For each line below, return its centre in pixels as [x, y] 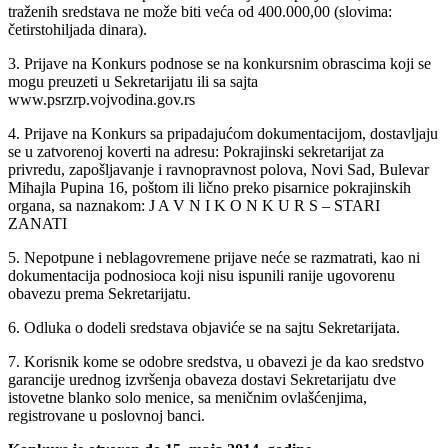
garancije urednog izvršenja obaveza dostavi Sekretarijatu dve [202, 380]
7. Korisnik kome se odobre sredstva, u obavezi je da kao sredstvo [216, 362]
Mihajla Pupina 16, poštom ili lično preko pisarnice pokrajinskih [209, 188]
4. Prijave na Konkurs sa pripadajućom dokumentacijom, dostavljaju [223, 134]
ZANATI [37, 224]
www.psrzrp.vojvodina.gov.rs [101, 100]
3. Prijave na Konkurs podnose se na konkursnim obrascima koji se [219, 64]
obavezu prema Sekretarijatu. [99, 294]
